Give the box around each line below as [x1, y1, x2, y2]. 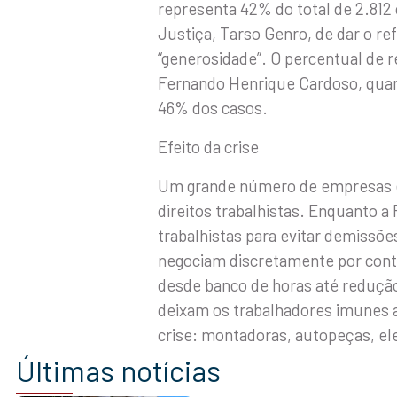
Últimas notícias [16, 353, 221, 388]
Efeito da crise [158, 136, 259, 157]
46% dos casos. [158, 97, 268, 118]
